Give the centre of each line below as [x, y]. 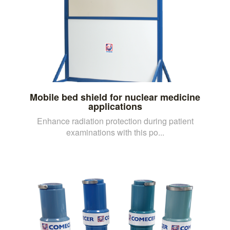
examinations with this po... [115, 132]
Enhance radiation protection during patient [115, 121]
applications [115, 106]
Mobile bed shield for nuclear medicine [115, 97]
